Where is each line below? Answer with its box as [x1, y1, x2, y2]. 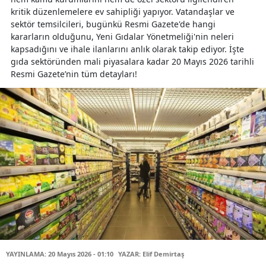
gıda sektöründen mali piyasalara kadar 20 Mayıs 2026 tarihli [11, 56, 254, 67]
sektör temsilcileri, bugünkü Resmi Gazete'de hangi [11, 18, 216, 30]
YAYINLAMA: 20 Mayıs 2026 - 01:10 [6, 249, 113, 258]
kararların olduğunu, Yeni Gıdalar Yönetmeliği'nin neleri [11, 31, 234, 42]
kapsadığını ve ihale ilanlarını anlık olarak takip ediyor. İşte [11, 43, 244, 55]
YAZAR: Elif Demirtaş [118, 249, 184, 258]
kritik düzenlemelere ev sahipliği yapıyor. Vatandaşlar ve [11, 6, 235, 17]
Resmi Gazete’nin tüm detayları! [11, 68, 137, 80]
